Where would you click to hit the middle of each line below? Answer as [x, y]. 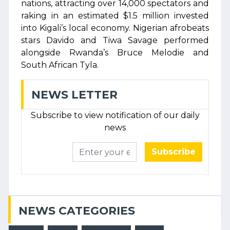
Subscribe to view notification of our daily [115, 115]
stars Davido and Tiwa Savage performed [115, 40]
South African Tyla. [60, 65]
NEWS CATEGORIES [77, 210]
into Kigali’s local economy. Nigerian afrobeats [115, 28]
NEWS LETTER [74, 94]
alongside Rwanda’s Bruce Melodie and [115, 53]
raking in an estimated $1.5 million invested [115, 16]
